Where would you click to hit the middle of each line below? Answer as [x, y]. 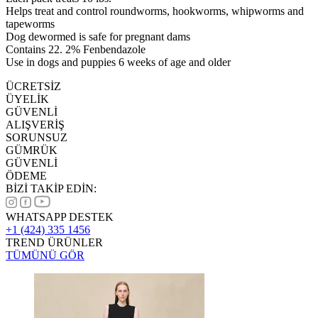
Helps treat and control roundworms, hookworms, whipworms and [155, 11]
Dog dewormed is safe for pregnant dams [98, 36]
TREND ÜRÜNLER [54, 242]
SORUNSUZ [37, 137]
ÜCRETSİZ [33, 86]
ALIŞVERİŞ [35, 124]
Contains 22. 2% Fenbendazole [76, 49]
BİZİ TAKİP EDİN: [51, 188]
